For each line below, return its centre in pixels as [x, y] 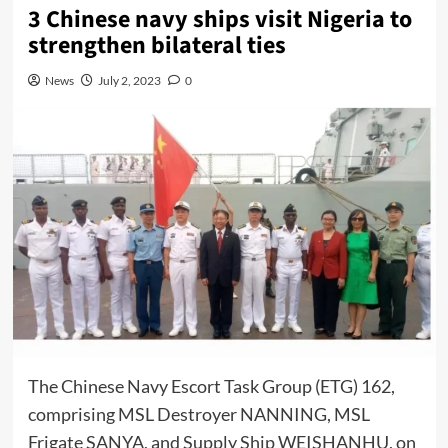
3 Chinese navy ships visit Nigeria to [219, 20]
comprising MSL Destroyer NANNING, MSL [198, 413]
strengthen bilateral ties [156, 46]
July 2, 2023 [129, 81]
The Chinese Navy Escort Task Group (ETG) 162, [211, 385]
